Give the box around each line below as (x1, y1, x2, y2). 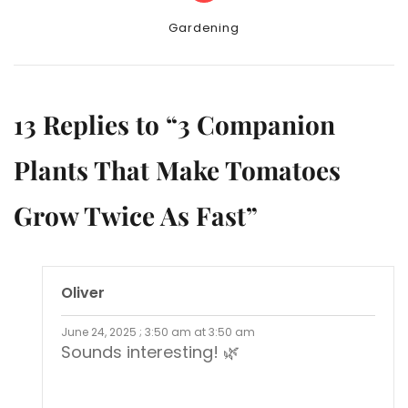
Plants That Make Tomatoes (14, 153, 341, 188)
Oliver (61, 282, 105, 304)
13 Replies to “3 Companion (14, 107, 335, 142)
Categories (154, 17, 225, 36)
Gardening (168, 19, 240, 37)
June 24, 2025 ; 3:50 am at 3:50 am (61, 324, 255, 341)
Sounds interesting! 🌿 (61, 341, 240, 364)
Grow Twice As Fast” (14, 199, 258, 233)
